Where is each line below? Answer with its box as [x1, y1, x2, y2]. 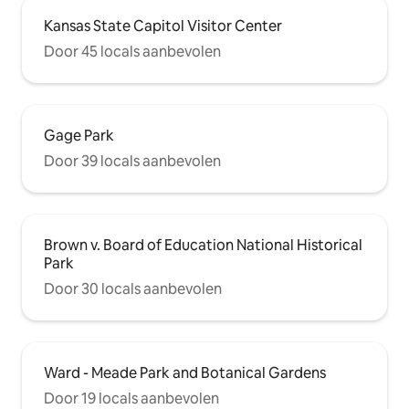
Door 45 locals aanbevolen [44, 41, 221, 61]
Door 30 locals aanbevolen [44, 278, 222, 299]
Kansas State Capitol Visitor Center [44, 16, 282, 36]
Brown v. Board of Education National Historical [44, 235, 362, 255]
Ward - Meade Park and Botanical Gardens [44, 362, 326, 383]
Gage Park [44, 125, 114, 145]
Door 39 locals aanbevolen [44, 151, 221, 171]
